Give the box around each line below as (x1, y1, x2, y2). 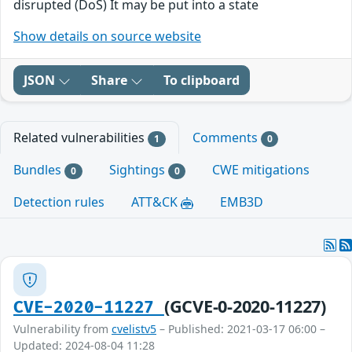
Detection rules (13, 193, 104, 211)
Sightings (108, 161, 168, 179)
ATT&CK (131, 193, 181, 211)
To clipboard (163, 71, 240, 89)
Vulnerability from (13, 321, 112, 337)
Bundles (13, 161, 64, 179)
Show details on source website (13, 27, 201, 45)
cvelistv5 (112, 321, 156, 337)
